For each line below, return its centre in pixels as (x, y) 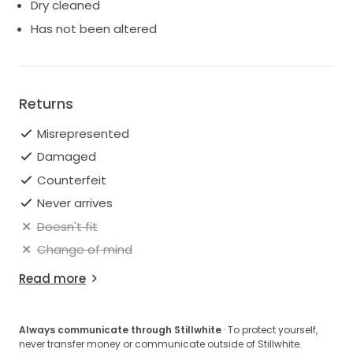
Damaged (66, 157)
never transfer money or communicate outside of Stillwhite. (160, 344)
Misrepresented (83, 133)
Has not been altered (94, 28)
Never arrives (74, 203)
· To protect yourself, (269, 330)
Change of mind (84, 250)
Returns (46, 103)
